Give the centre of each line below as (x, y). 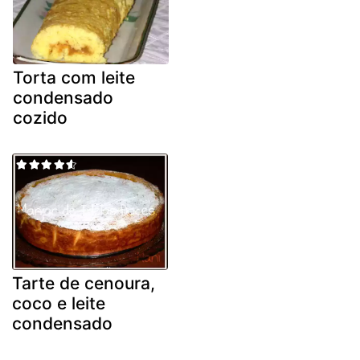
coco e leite (59, 304)
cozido (40, 117)
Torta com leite (74, 77)
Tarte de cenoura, (84, 284)
